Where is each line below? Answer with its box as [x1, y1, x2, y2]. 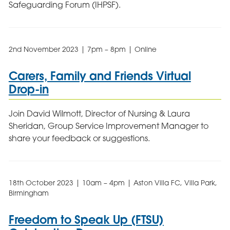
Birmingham [8, 188, 49, 197]
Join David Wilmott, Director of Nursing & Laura [8, 108, 190, 119]
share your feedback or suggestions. [8, 132, 150, 143]
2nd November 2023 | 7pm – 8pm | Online [8, 45, 157, 53]
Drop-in [8, 82, 49, 97]
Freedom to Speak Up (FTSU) [8, 212, 164, 227]
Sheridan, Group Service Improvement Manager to [8, 120, 208, 131]
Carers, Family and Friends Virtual [8, 68, 191, 84]
